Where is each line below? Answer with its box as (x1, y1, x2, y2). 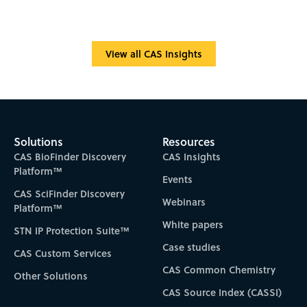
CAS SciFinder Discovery (13, 186, 125, 201)
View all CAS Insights (105, 46, 202, 61)
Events (162, 171, 193, 186)
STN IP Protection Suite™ (13, 223, 130, 238)
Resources (162, 133, 216, 149)
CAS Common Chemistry (162, 262, 276, 277)
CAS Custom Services (13, 245, 112, 260)
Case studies (162, 239, 221, 254)
